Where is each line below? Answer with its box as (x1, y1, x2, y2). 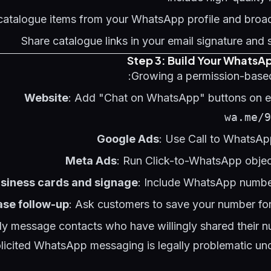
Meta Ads (65, 154, 117, 167)
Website (24, 91, 68, 104)
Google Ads (97, 132, 159, 145)
